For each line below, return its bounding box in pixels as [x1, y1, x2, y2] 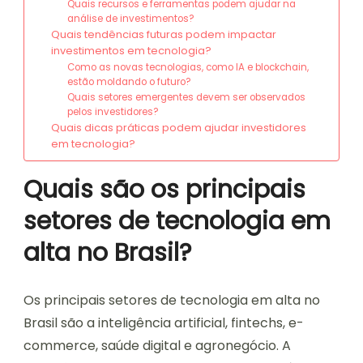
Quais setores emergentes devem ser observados [67, 91, 306, 105]
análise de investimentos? [67, 12, 195, 26]
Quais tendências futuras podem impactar [50, 27, 276, 43]
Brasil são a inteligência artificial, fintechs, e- [23, 314, 304, 333]
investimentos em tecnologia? [50, 43, 211, 59]
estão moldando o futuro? [67, 75, 192, 89]
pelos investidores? [67, 105, 160, 119]
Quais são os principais [23, 173, 305, 207]
